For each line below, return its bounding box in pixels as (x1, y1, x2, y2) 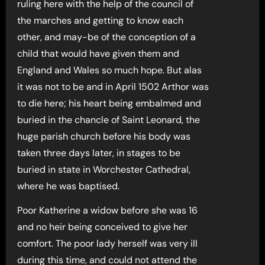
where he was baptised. (17, 179, 120, 192)
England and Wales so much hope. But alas (17, 63, 202, 76)
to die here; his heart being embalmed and (17, 96, 202, 109)
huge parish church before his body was (17, 130, 191, 143)
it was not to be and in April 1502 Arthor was (17, 80, 209, 93)
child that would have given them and (17, 47, 180, 60)
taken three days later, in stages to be (17, 146, 181, 159)
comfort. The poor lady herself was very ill (17, 237, 198, 250)
